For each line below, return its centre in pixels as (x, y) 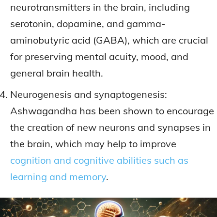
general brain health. (57, 73)
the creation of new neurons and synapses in (110, 127)
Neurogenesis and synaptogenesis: (89, 94)
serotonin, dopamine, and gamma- (88, 23)
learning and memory (58, 177)
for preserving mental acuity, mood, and (99, 56)
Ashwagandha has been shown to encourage (112, 111)
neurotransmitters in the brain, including (100, 7)
